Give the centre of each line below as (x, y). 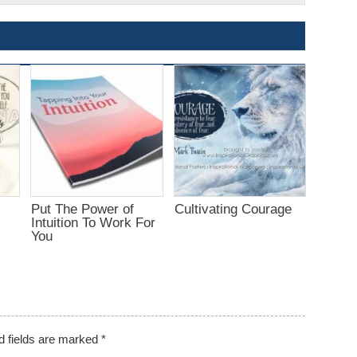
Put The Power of (82, 208)
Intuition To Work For (93, 222)
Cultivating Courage (233, 208)
